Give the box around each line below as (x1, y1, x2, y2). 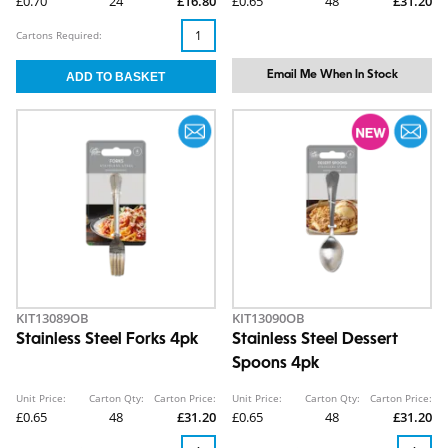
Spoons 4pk (232, 356, 319, 372)
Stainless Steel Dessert (232, 332, 398, 348)
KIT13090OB (232, 309, 305, 327)
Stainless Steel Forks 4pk (16, 332, 198, 348)
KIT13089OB (16, 309, 89, 327)
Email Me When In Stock (266, 69, 398, 81)
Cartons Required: (16, 28, 102, 42)
